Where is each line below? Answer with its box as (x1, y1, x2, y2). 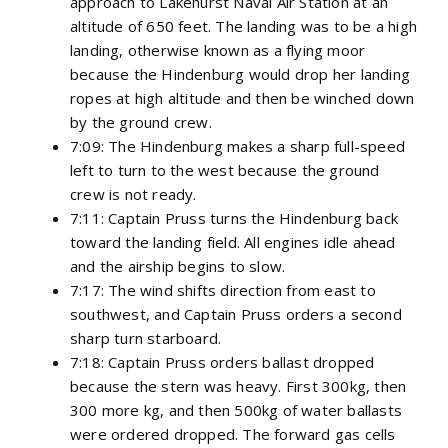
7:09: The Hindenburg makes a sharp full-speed (70, 135, 406, 156)
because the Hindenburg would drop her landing (70, 63, 411, 84)
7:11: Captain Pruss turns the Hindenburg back (70, 207, 399, 228)
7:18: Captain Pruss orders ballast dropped (70, 351, 375, 372)
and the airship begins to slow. (70, 255, 286, 276)
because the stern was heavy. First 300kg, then (70, 375, 407, 396)
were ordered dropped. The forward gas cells (70, 423, 396, 444)
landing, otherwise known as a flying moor (70, 39, 366, 60)
